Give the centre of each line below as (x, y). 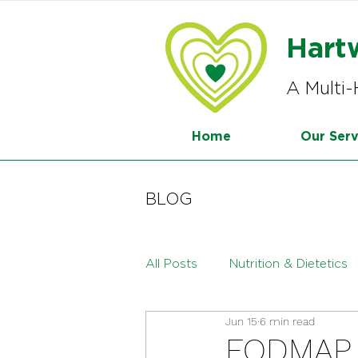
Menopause (211, 327)
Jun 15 (241, 321)
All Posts (171, 263)
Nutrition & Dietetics (288, 263)
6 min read (287, 321)
